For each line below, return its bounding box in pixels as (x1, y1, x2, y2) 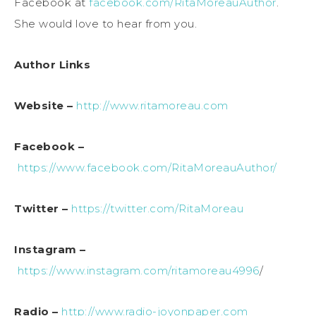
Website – (14, 98, 73, 112)
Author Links (14, 57, 90, 71)
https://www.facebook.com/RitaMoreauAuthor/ (17, 160, 277, 174)
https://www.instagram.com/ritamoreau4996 (17, 263, 260, 277)
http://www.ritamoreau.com (76, 98, 229, 112)
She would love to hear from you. (14, 16, 197, 30)
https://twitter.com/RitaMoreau (71, 201, 243, 215)
